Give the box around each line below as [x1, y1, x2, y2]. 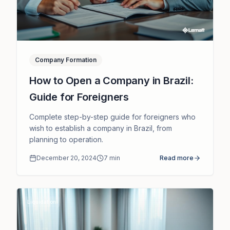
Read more [160, 154, 194, 162]
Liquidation [27, 198, 56, 205]
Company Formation [35, 55, 97, 64]
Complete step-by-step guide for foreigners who [29, 112, 196, 121]
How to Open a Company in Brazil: [29, 74, 194, 87]
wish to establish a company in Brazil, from [29, 123, 172, 132]
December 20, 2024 [36, 154, 97, 162]
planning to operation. [29, 135, 103, 144]
